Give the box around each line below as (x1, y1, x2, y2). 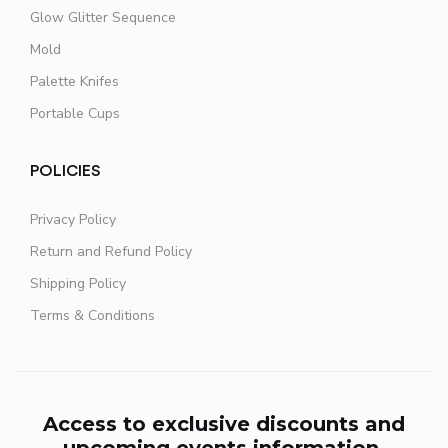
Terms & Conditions (30, 306, 155, 325)
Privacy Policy (30, 210, 116, 229)
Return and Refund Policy (30, 242, 192, 261)
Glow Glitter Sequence (30, 8, 176, 27)
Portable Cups (30, 104, 120, 123)
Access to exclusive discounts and (43, 412, 405, 436)
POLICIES (30, 163, 100, 179)
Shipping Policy (30, 274, 126, 293)
